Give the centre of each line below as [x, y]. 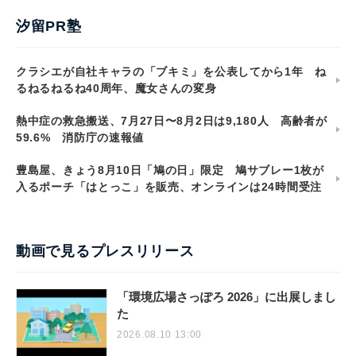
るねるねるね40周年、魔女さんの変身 [116, 88]
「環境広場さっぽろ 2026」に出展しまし [226, 296]
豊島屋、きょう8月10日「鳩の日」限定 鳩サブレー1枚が [170, 170]
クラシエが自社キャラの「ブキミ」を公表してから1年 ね [171, 71]
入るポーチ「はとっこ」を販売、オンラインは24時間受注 [169, 186]
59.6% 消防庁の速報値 [80, 137]
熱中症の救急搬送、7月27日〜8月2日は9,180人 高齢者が [172, 120]
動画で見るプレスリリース [105, 251]
